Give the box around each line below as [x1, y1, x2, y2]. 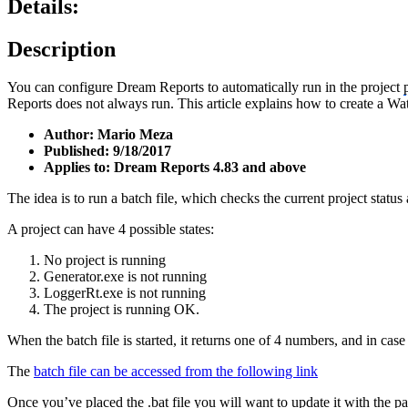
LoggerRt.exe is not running [44, 285, 206, 301]
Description [7, 36, 116, 61]
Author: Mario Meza [44, 127, 173, 143]
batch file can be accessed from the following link [34, 363, 318, 380]
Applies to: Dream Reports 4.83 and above [44, 159, 306, 176]
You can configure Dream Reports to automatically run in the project [7, 79, 403, 96]
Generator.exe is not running [44, 269, 207, 285]
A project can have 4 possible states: [7, 221, 214, 238]
